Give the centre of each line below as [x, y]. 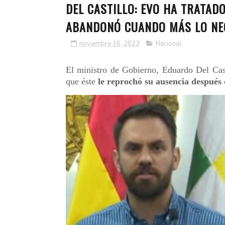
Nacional [168, 44]
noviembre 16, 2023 [109, 44]
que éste [82, 81]
